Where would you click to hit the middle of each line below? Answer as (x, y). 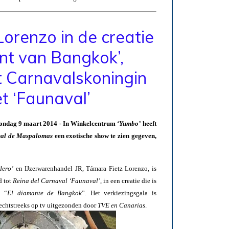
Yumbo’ (130, 124)
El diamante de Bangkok (45, 193)
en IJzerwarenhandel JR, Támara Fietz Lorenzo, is (85, 169)
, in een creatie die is (128, 181)
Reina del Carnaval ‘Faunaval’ (56, 181)
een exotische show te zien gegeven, (105, 136)
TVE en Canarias (121, 205)
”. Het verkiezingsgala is (119, 193)
